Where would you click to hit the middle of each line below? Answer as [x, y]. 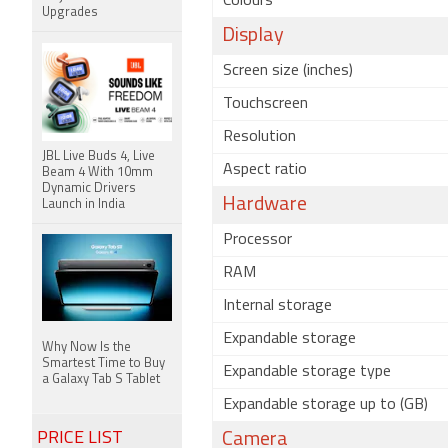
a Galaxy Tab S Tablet [101, 379]
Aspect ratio [265, 170]
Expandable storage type [307, 372]
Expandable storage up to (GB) [325, 405]
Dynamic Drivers [89, 188]
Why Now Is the [86, 347]
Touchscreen [265, 104]
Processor [257, 240]
